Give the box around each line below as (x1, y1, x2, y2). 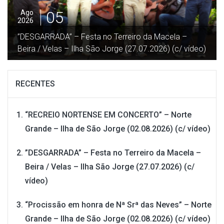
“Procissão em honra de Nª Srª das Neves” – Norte (25, 199, 211, 209)
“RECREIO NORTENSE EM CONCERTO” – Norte (25, 109, 191, 119)
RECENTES (15, 78, 55, 88)
